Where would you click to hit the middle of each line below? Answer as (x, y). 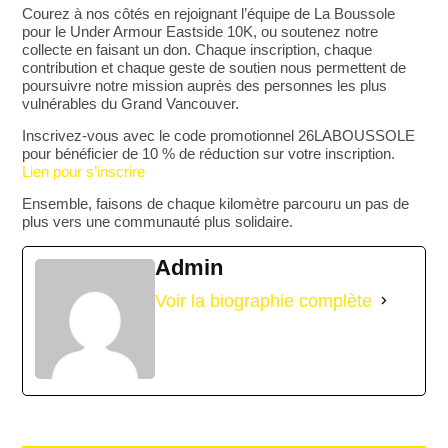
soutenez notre (330, 31)
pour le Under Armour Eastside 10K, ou (152, 31)
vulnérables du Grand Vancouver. (131, 103)
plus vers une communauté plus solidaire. (158, 222)
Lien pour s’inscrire (84, 171)
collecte (47, 49)
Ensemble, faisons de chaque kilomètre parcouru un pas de (216, 204)
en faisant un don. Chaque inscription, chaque (222, 49)
